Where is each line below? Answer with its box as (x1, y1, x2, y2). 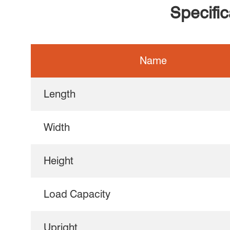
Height (44, 155, 73, 167)
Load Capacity (44, 188, 110, 200)
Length (44, 88, 75, 100)
